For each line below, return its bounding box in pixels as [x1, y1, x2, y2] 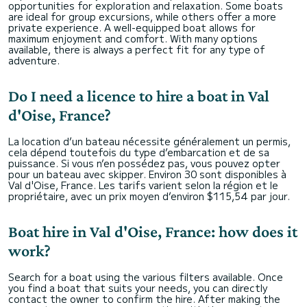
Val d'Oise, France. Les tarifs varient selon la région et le [8, 178, 278, 192]
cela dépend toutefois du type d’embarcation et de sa [8, 145, 269, 159]
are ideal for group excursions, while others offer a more [8, 10, 276, 23]
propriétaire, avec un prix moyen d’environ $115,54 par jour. [8, 189, 290, 203]
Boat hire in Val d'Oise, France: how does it [8, 222, 297, 241]
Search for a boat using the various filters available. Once [8, 270, 283, 284]
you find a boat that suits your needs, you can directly [8, 281, 267, 295]
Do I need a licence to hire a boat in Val [8, 86, 269, 105]
